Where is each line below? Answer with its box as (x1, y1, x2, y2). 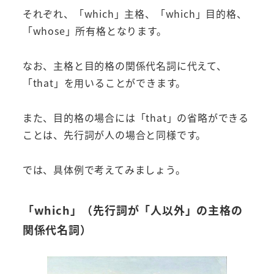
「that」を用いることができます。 (22, 75, 187, 90)
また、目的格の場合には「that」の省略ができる (22, 109, 249, 125)
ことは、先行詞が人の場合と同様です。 (22, 127, 207, 142)
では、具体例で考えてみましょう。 (22, 161, 186, 177)
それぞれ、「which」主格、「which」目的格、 (22, 6, 247, 21)
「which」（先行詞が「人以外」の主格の (22, 201, 243, 218)
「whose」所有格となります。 (22, 23, 167, 39)
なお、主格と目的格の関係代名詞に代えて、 (22, 57, 227, 73)
